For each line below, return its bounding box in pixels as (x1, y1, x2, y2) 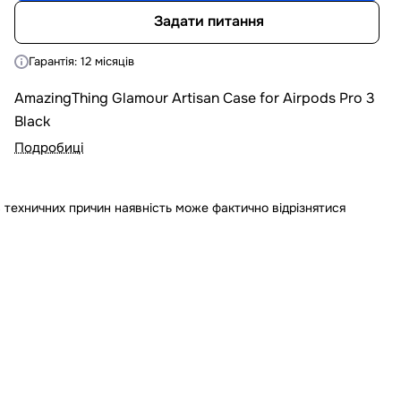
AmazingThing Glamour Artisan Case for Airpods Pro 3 (14, 88, 375, 107)
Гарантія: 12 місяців (29, 53, 134, 69)
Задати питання (154, 12, 264, 31)
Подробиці (14, 138, 84, 157)
